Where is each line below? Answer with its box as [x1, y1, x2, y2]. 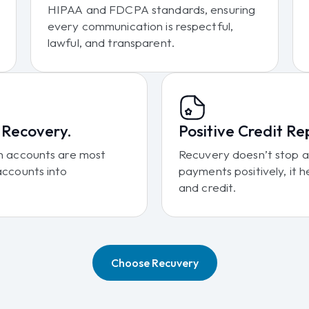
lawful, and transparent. [48, 34, 175, 50]
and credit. [179, 179, 237, 195]
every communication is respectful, [48, 18, 234, 33]
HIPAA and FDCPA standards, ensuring [48, 1, 256, 17]
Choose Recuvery [110, 255, 199, 270]
